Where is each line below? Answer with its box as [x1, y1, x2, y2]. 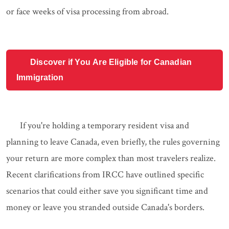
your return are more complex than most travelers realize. [6, 152, 216, 164]
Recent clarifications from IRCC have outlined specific [6, 169, 204, 180]
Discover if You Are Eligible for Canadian [30, 58, 192, 66]
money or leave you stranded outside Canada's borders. [6, 201, 204, 213]
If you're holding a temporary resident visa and [20, 120, 189, 131]
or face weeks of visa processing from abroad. [6, 6, 169, 17]
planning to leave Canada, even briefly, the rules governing [6, 136, 220, 148]
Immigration [16, 73, 64, 82]
